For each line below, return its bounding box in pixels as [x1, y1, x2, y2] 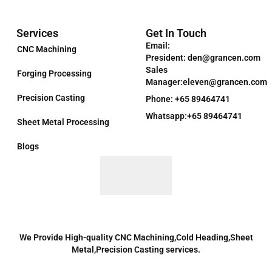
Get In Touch [145, 26, 206, 39]
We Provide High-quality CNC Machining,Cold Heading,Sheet [19, 232, 253, 242]
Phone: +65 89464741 [145, 93, 230, 104]
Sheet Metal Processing [16, 117, 109, 127]
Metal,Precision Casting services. [72, 244, 200, 254]
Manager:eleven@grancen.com [145, 76, 267, 87]
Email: [145, 40, 170, 50]
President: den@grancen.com [145, 52, 260, 63]
